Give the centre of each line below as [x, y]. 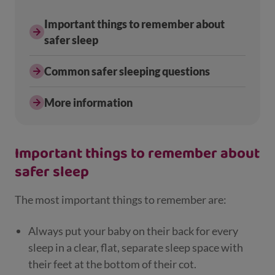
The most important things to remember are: [121, 199]
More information [88, 103]
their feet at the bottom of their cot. [112, 264]
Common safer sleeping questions [127, 71]
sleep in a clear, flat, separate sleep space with [136, 247]
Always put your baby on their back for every [133, 231]
